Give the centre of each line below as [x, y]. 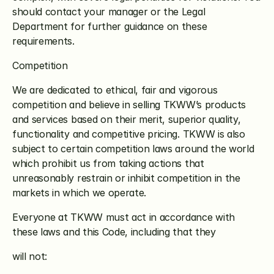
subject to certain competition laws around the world [133, 149]
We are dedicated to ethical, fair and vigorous [115, 90]
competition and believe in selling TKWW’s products [129, 105]
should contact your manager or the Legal [109, 12]
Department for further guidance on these [110, 26]
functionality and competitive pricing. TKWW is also [129, 134]
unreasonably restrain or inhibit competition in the [126, 178]
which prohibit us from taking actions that [108, 163]
